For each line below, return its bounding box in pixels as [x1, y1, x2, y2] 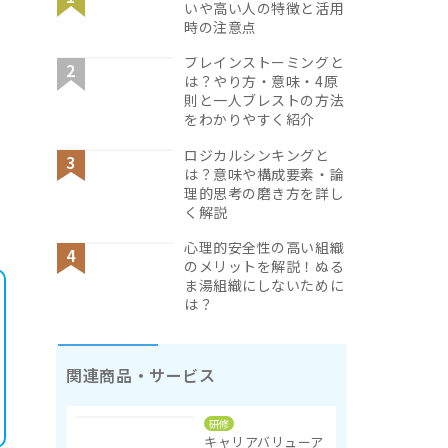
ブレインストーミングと [184, 52, 345, 72]
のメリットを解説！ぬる [184, 256, 345, 276]
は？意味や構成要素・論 [184, 163, 345, 184]
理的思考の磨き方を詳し [184, 182, 345, 203]
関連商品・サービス [66, 363, 216, 387]
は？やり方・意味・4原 [184, 71, 339, 91]
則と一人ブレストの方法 [184, 90, 345, 110]
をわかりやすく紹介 [184, 109, 316, 129]
